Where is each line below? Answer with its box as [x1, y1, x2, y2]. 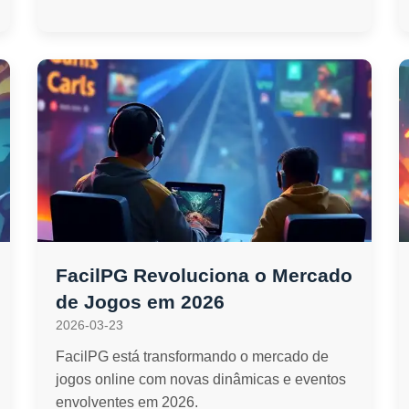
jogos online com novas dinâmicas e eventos [55, 372, 346, 387]
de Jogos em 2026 [55, 291, 225, 312]
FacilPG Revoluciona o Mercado [55, 265, 352, 286]
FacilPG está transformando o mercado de [55, 349, 329, 364]
